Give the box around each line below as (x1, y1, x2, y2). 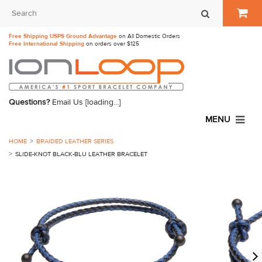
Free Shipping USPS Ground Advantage (9, 32, 117, 40)
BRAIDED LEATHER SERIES (36, 137, 113, 146)
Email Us (50, 97, 85, 108)
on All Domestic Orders (117, 32, 180, 40)
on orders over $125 (84, 40, 139, 47)
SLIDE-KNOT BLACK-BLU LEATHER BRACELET (15, 150, 147, 158)
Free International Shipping (9, 40, 84, 47)
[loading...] (85, 97, 120, 108)
